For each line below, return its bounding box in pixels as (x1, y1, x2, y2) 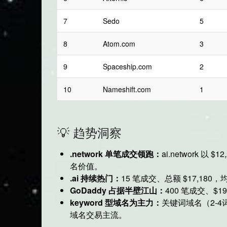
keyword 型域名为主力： (70, 197, 162, 209)
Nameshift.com (103, 84, 152, 95)
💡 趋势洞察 (57, 123, 122, 141)
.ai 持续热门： (70, 172, 122, 184)
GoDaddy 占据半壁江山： (70, 184, 166, 197)
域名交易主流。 (70, 209, 127, 221)
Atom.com (103, 39, 136, 49)
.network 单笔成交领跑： (70, 148, 162, 160)
